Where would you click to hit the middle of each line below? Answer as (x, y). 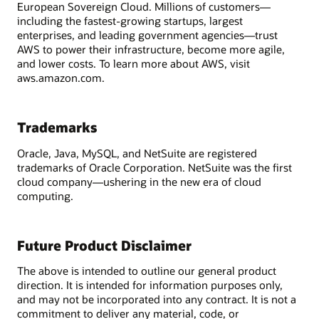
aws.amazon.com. (61, 78)
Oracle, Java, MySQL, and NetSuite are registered (137, 153)
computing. (45, 195)
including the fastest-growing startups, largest (130, 21)
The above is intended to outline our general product (147, 271)
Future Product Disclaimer (104, 245)
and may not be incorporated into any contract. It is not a (157, 299)
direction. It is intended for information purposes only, (150, 285)
